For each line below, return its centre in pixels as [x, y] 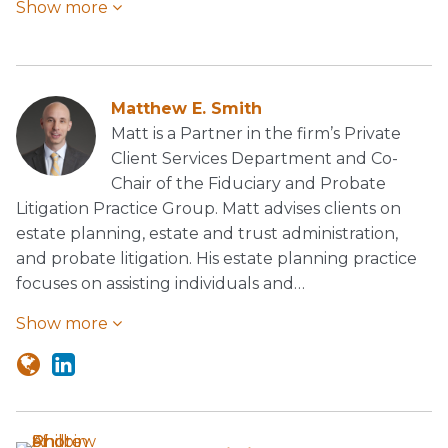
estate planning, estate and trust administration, [207, 233]
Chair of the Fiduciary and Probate [248, 183]
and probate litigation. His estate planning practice [216, 258]
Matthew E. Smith [186, 108]
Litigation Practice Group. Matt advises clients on [208, 208]
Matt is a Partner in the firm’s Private [256, 133]
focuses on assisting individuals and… [160, 283]
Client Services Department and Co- [254, 158]
